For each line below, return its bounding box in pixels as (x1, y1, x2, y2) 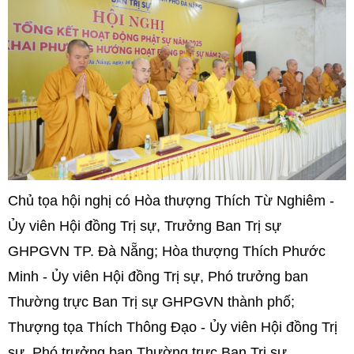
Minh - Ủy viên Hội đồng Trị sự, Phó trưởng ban (8, 269, 308, 285)
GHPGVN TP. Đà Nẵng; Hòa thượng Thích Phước (8, 243, 326, 260)
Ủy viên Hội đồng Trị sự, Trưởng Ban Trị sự (8, 218, 281, 235)
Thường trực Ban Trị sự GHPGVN (8, 294, 228, 311)
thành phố (228, 294, 291, 311)
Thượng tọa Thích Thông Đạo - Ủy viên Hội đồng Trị (8, 319, 337, 336)
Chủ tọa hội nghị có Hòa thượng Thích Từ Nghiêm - (8, 193, 334, 209)
